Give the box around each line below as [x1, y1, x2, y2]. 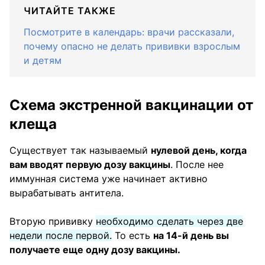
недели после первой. [9, 230, 112, 242]
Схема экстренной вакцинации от [9, 96, 253, 114]
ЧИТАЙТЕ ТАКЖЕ [24, 5, 116, 17]
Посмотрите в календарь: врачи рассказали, [24, 26, 234, 38]
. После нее [170, 159, 224, 171]
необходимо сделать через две [96, 215, 243, 228]
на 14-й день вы [153, 230, 229, 242]
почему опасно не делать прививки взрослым [24, 40, 240, 53]
